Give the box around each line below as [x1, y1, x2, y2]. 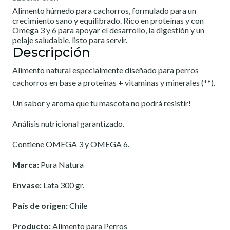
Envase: [12, 180, 43, 190]
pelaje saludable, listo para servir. [12, 34, 127, 45]
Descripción [12, 44, 90, 60]
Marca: [12, 159, 41, 169]
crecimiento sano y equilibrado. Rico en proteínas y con [12, 15, 204, 25]
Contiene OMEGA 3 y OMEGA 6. [12, 139, 129, 149]
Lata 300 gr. [43, 180, 84, 190]
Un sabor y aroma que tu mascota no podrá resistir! [12, 98, 191, 108]
